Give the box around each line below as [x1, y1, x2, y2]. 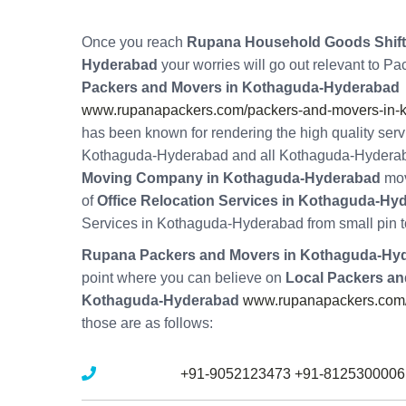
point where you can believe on [82, 270, 285, 286]
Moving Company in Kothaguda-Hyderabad [82, 170, 381, 187]
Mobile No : [96, 366, 177, 382]
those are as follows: [82, 315, 213, 332]
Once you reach [82, 34, 187, 51]
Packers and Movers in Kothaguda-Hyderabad [82, 80, 400, 96]
